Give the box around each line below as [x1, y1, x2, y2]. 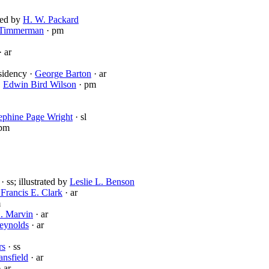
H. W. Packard [23, 14, 79, 25]
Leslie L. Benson [70, 177, 134, 187]
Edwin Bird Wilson [3, 79, 76, 90]
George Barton [35, 68, 91, 79]
